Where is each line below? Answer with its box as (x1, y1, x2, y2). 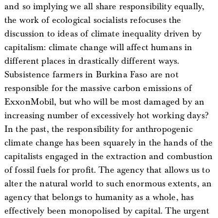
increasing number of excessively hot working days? (4, 109, 209, 121)
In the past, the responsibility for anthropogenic (4, 123, 193, 135)
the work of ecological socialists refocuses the (4, 14, 182, 26)
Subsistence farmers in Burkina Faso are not (4, 69, 179, 80)
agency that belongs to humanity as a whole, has (4, 191, 194, 203)
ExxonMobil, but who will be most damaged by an (4, 96, 205, 108)
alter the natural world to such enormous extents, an (4, 178, 212, 189)
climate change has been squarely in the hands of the (4, 137, 213, 148)
